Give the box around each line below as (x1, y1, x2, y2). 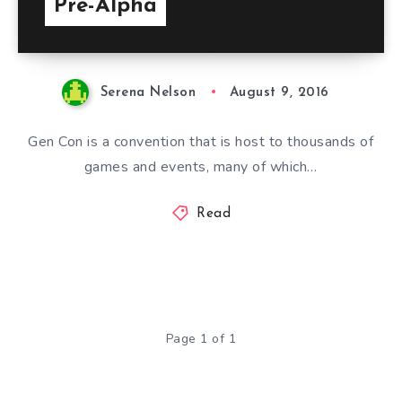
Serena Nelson (100, 85, 197, 100)
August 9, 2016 (229, 85, 329, 100)
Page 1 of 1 (165, 329, 237, 347)
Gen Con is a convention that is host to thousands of (28, 131, 374, 152)
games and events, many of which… (83, 156, 318, 177)
